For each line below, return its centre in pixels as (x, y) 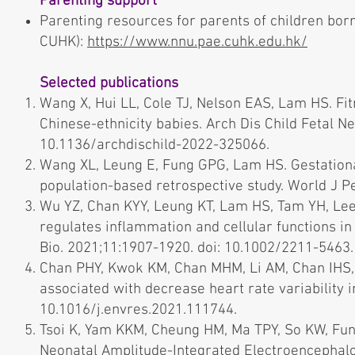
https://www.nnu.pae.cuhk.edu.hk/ (197, 42)
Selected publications (109, 84)
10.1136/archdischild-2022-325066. (155, 145)
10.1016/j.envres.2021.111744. (138, 310)
